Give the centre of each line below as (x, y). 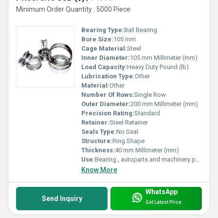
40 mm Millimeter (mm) (147, 150)
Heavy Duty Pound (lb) (158, 67)
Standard (147, 113)
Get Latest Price (163, 202)
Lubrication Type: (108, 76)
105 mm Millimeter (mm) (164, 57)
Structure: (97, 141)
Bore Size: (97, 39)
